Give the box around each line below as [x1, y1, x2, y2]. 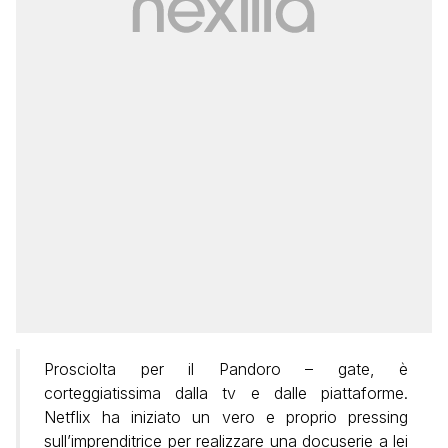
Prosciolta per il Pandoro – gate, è [44, 359, 408, 380]
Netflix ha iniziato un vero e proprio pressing [44, 407, 408, 428]
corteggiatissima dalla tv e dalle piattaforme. [44, 383, 408, 404]
